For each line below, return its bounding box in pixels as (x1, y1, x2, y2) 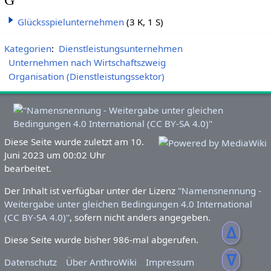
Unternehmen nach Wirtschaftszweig (8, 56, 166, 69)
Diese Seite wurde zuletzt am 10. (4, 135, 144, 148)
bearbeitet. (4, 162, 51, 174)
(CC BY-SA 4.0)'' (4, 211, 70, 223)
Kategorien (4, 42, 51, 55)
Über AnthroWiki (66, 256, 137, 269)
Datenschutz (4, 256, 57, 269)
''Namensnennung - (177, 184, 261, 197)
